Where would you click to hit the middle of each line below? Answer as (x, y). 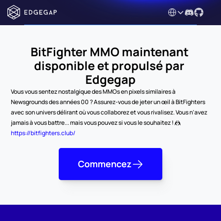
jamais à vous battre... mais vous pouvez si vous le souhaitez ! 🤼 (96, 123)
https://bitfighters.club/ (43, 133)
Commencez (105, 164)
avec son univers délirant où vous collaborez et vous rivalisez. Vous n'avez (109, 112)
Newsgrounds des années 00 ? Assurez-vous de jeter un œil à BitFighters (108, 102)
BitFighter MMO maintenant (109, 52)
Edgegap (110, 79)
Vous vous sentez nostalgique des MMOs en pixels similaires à (93, 92)
